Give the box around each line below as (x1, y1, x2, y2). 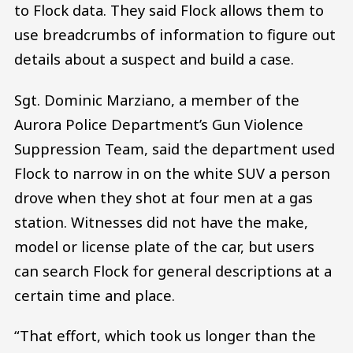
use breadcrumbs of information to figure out (14, 24, 336, 44)
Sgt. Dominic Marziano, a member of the (14, 89, 299, 110)
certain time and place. (14, 284, 175, 305)
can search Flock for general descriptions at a (14, 260, 332, 281)
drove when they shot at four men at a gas (14, 187, 313, 207)
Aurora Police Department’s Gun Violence (14, 113, 303, 134)
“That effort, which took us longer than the (14, 325, 316, 346)
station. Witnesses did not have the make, (14, 211, 308, 232)
